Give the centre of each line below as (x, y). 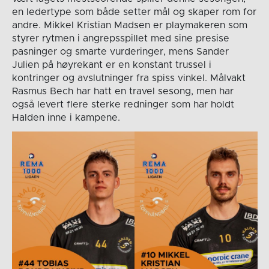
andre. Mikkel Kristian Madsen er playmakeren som (129, 26)
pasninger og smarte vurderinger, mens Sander (120, 52)
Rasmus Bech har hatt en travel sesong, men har (122, 92)
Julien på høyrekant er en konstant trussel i (111, 65)
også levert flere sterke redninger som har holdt (123, 105)
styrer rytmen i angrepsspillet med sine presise (120, 39)
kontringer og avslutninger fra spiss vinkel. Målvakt (128, 78)
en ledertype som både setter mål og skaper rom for (134, 12)
